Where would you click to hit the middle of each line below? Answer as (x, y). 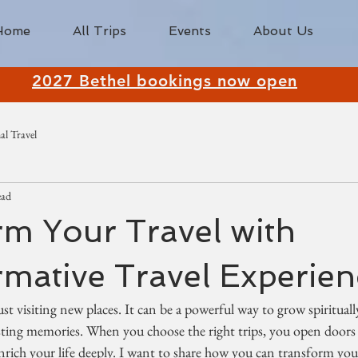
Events (190, 31)
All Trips (99, 31)
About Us (283, 31)
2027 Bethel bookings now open (165, 81)
